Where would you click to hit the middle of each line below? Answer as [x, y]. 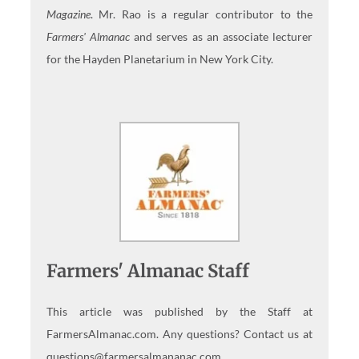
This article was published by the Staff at [179, 312]
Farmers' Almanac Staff [147, 271]
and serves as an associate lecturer [224, 37]
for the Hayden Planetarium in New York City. [159, 59]
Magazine [68, 14]
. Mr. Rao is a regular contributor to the [202, 14]
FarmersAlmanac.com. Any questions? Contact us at [179, 334]
